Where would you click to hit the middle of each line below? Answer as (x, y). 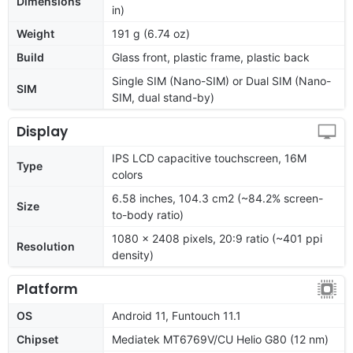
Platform (47, 289)
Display (42, 131)
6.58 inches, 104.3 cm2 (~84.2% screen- (217, 198)
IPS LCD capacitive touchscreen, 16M (209, 158)
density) (133, 255)
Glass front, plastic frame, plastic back (211, 57)
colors (127, 174)
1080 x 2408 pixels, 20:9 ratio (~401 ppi (217, 238)
